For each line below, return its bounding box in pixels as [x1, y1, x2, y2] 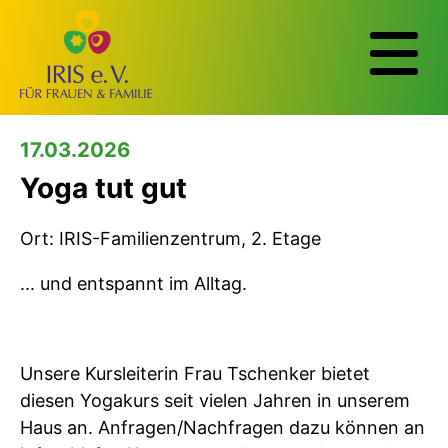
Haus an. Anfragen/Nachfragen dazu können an [20, 416, 425, 438]
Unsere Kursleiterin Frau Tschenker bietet [20, 362, 370, 384]
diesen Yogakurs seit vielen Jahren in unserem [20, 389, 410, 411]
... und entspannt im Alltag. [20, 272, 247, 294]
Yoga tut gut [20, 171, 187, 206]
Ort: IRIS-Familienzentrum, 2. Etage [20, 227, 321, 249]
